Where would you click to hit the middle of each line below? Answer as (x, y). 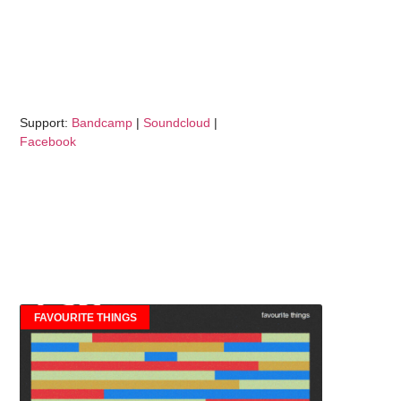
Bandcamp (102, 123)
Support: (46, 123)
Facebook (48, 142)
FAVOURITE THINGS (85, 317)
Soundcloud (177, 123)
